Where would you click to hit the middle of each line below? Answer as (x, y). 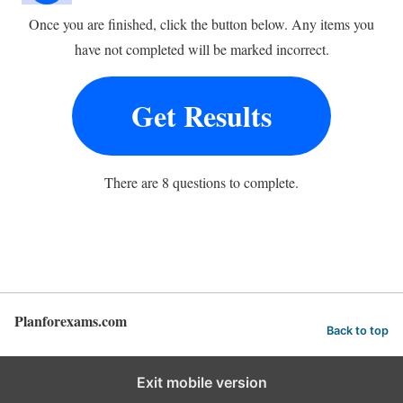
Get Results (201, 115)
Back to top (358, 330)
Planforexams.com (71, 320)
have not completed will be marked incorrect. (201, 49)
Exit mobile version (201, 382)
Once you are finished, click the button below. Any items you (201, 23)
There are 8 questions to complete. (201, 182)
